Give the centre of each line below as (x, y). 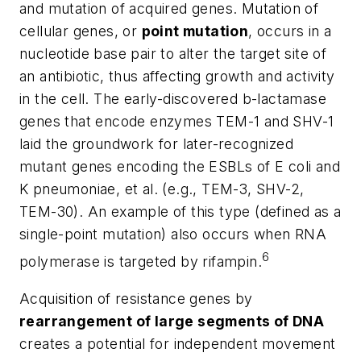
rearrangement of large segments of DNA (172, 321)
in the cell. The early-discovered (131, 99)
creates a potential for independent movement (178, 343)
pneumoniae (74, 189)
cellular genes (67, 31)
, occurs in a (290, 31)
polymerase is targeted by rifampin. (141, 262)
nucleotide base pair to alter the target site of (173, 54)
